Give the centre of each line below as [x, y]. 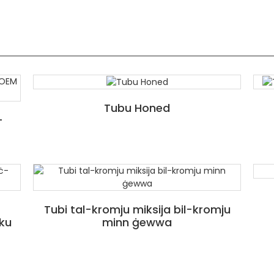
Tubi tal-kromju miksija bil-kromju [137, 209]
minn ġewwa [137, 222]
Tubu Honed [137, 108]
